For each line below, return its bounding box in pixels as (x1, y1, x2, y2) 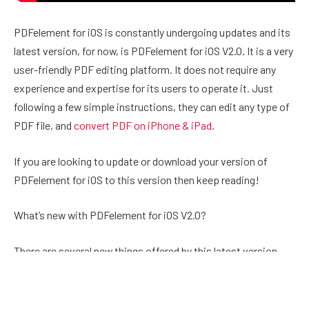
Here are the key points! (14, 279, 123, 293)
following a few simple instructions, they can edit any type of (14, 100, 290, 114)
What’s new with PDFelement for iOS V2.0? (14, 208, 206, 222)
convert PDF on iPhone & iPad (74, 119, 212, 132)
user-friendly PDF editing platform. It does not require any (14, 63, 276, 77)
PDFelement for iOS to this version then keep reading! (14, 172, 259, 186)
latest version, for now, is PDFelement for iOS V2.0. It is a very (14, 44, 293, 58)
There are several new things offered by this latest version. (14, 244, 280, 258)
